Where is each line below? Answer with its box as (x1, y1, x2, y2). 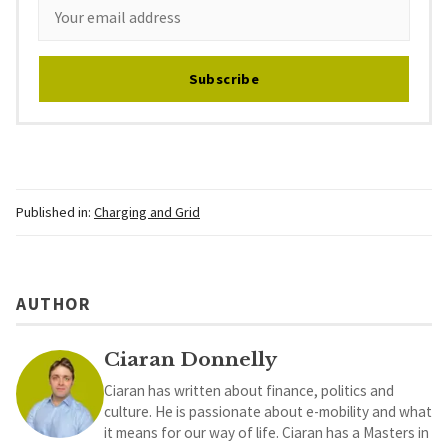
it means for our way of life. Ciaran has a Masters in (104, 422, 429, 442)
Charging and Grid (94, 203, 200, 222)
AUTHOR (16, 292, 91, 315)
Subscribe (188, 70, 260, 89)
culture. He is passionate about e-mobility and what (104, 401, 432, 421)
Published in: (16, 203, 91, 222)
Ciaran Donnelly (104, 346, 277, 371)
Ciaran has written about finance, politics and (104, 380, 394, 400)
